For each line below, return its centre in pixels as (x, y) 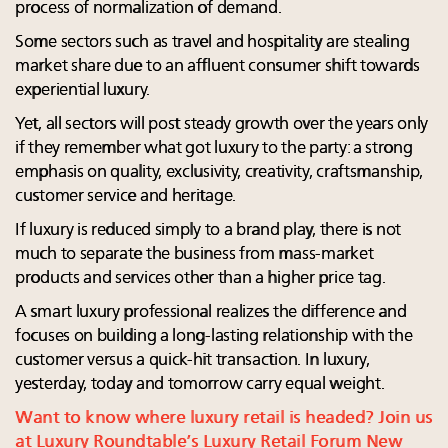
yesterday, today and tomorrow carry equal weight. (200, 384)
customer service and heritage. (125, 196)
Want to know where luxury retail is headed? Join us (224, 418)
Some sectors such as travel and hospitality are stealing (212, 42)
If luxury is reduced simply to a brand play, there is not (208, 230)
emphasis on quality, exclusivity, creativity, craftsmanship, (219, 172)
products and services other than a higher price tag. (200, 278)
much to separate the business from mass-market (194, 254)
